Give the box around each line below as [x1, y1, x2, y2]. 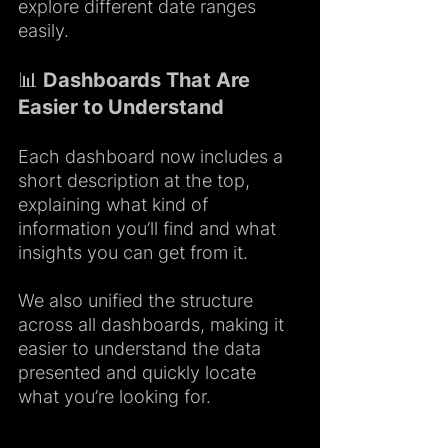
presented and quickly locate [18, 362, 261, 384]
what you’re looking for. [18, 386, 211, 408]
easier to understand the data [18, 338, 266, 360]
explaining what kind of [18, 194, 213, 216]
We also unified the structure [18, 290, 258, 312]
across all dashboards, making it [18, 314, 289, 336]
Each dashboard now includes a [18, 146, 288, 168]
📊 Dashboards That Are [18, 68, 255, 93]
